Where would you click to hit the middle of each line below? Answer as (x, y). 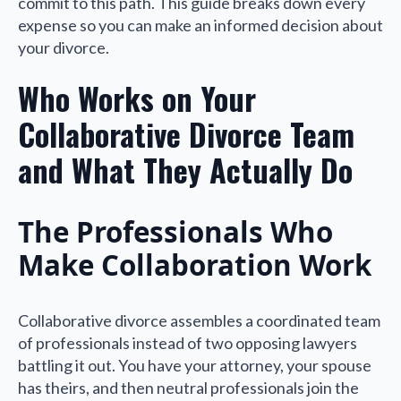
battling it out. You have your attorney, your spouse (195, 366)
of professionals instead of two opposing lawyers (188, 343)
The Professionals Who (175, 232)
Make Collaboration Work (195, 265)
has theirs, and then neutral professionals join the (188, 388)
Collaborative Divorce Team (186, 133)
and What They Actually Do (185, 169)
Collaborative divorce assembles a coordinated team (199, 321)
